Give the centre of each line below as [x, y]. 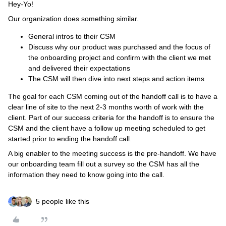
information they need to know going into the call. [87, 175]
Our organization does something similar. [73, 19]
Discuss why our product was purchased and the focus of [119, 47]
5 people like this [63, 201]
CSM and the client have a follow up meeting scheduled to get [107, 128]
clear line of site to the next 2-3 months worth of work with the [106, 107]
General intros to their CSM [72, 36]
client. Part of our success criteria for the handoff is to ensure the [111, 118]
